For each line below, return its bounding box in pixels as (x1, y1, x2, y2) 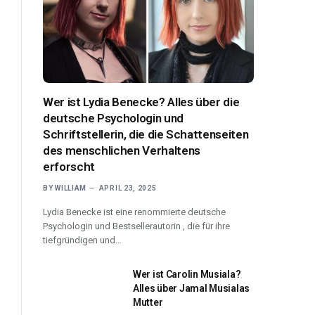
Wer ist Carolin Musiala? (133, 268, 241, 280)
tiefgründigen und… (43, 234, 122, 245)
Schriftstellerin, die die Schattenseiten (43, 127, 249, 141)
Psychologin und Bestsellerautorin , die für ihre (43, 220, 230, 231)
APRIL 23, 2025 (98, 184, 157, 192)
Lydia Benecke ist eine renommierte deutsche (43, 206, 226, 217)
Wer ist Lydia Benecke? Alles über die (43, 94, 240, 109)
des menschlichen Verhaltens (43, 143, 200, 157)
